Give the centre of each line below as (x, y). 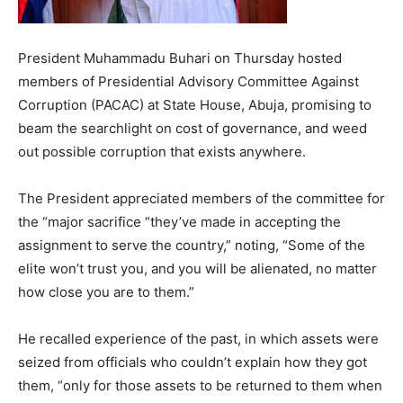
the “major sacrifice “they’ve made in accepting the (179, 222)
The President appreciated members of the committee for (201, 198)
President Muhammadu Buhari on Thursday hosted (180, 58)
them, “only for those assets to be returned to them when (200, 385)
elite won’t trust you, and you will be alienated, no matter (197, 269)
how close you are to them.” (106, 292)
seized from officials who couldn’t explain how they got (193, 362)
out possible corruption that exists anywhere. (162, 152)
